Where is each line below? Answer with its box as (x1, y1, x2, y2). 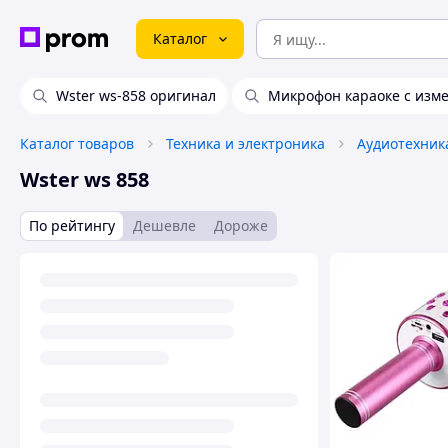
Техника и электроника (166, 134, 325, 153)
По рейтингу (29, 216, 115, 235)
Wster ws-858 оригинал (56, 86, 216, 105)
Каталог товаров (20, 134, 134, 153)
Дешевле (133, 216, 196, 235)
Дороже (214, 216, 268, 235)
